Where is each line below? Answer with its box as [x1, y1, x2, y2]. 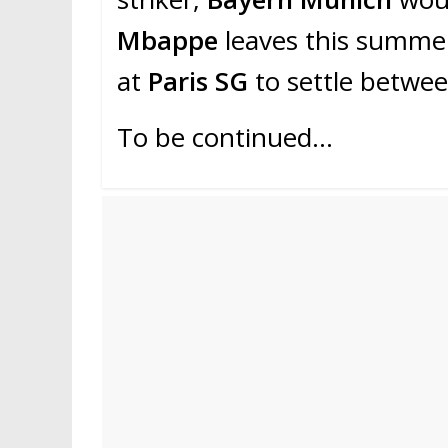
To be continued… [117, 119, 333, 156]
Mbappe [117, 22, 225, 59]
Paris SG [141, 63, 255, 100]
